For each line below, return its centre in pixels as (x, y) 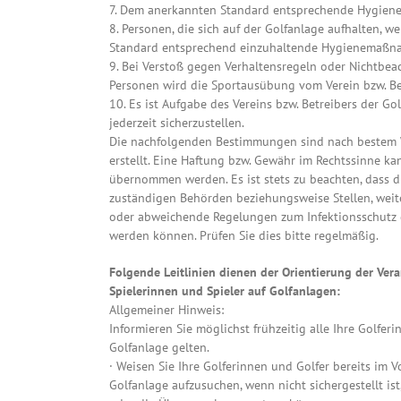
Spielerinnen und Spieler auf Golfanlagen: (225, 291)
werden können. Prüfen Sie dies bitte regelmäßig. (244, 236)
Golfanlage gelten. (159, 348)
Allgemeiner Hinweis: (166, 310)
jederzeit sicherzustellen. (177, 123)
